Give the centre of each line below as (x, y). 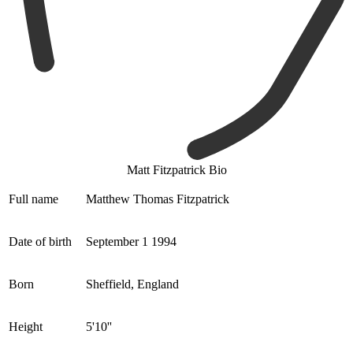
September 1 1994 (131, 242)
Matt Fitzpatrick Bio (176, 170)
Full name (33, 199)
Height (26, 327)
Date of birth (40, 242)
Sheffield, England (132, 284)
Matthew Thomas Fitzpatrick (158, 199)
